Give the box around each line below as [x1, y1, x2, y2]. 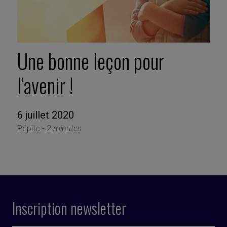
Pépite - [17, 124, 47, 134]
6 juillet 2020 [17, 109, 74, 122]
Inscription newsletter [12, 197, 126, 220]
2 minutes [46, 124, 82, 134]
